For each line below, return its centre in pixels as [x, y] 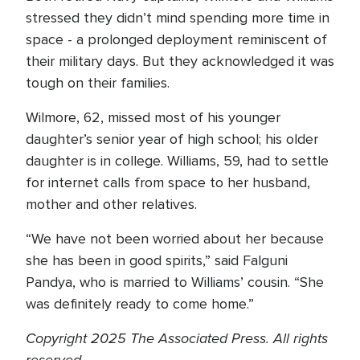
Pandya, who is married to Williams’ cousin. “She [175, 282]
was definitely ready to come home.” [140, 304]
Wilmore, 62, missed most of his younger [153, 117]
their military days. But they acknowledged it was [180, 61]
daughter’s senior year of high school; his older [172, 139]
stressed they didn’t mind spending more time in [178, 18]
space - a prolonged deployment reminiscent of [176, 39]
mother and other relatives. [111, 204]
